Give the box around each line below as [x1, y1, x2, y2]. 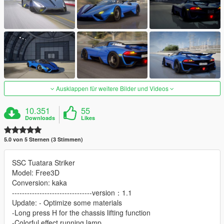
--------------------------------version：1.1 [12, 187, 132, 198]
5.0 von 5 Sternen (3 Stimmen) [4, 135, 83, 143]
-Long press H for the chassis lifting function [12, 207, 150, 218]
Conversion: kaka [12, 177, 67, 188]
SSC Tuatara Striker [12, 157, 75, 168]
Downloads [25, 114, 55, 122]
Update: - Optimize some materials [12, 197, 122, 208]
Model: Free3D [12, 167, 59, 178]
